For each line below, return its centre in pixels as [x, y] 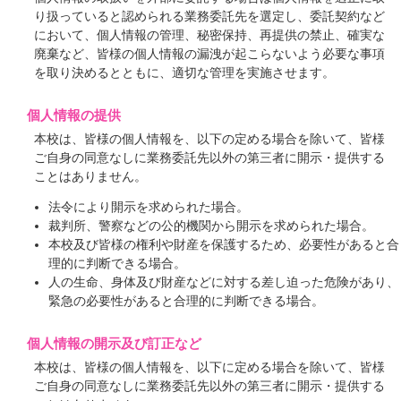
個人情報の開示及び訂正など [114, 344]
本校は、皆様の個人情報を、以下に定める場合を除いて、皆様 [210, 368]
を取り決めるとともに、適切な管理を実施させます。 [185, 73]
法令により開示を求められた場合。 [148, 208]
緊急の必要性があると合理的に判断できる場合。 [186, 302]
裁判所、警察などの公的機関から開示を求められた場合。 [211, 226]
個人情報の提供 [74, 115]
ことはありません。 [91, 176]
